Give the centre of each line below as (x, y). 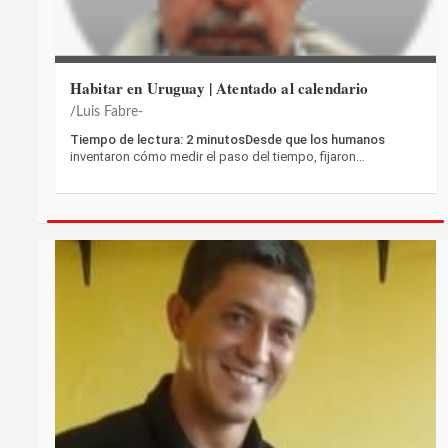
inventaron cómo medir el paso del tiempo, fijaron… (217, 157)
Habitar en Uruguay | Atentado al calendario (219, 88)
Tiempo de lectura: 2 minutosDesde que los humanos (227, 140)
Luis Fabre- (109, 112)
